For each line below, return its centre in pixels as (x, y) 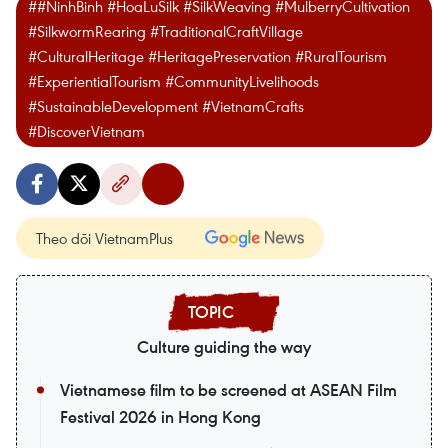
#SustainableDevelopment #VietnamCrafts (166, 106)
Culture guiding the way (224, 347)
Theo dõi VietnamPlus (104, 238)
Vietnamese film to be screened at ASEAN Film (228, 390)
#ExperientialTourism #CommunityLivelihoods (173, 81)
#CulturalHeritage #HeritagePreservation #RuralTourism (207, 56)
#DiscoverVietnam (86, 131)
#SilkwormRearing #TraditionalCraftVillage (165, 31)
